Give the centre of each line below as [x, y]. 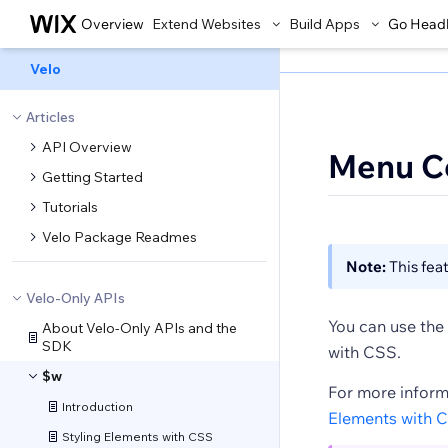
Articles [50, 117]
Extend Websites [206, 24]
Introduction [97, 406]
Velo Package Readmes [119, 237]
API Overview [87, 147]
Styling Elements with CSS [137, 436]
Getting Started [92, 177]
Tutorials [70, 207]
